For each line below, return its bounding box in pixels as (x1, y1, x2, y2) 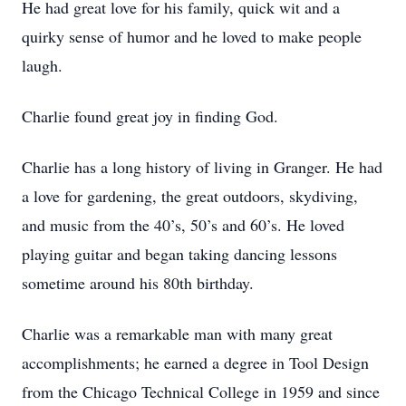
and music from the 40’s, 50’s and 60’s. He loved (22, 214, 344, 236)
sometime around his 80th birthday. (22, 272, 254, 294)
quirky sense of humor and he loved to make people (22, 25, 362, 47)
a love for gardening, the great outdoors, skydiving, (22, 185, 358, 207)
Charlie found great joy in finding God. (22, 105, 278, 127)
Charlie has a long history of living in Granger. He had (22, 156, 382, 178)
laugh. (22, 54, 63, 76)
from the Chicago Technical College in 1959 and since (22, 381, 380, 402)
